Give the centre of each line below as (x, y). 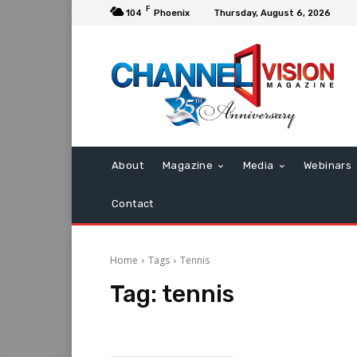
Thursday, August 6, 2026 (272, 13)
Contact (133, 204)
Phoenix (172, 13)
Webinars (328, 166)
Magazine (188, 166)
